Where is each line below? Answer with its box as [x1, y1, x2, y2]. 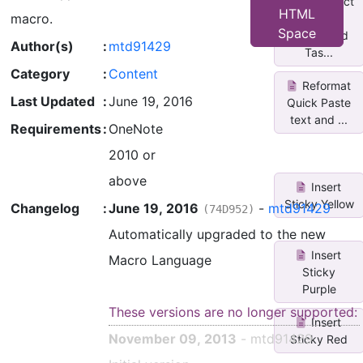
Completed [289, 28, 348, 42]
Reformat [298, 78, 351, 92]
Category [11, 66, 70, 82]
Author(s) [11, 38, 74, 54]
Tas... [305, 45, 334, 59]
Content [109, 66, 158, 82]
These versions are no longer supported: [109, 304, 357, 320]
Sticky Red [290, 332, 348, 347]
